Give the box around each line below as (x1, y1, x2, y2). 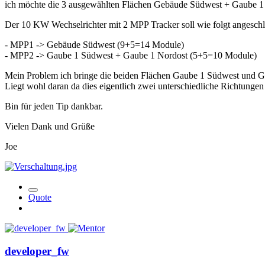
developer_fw (5, 244, 69, 257)
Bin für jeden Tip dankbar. (5, 101, 103, 112)
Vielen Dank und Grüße (5, 121, 95, 132)
